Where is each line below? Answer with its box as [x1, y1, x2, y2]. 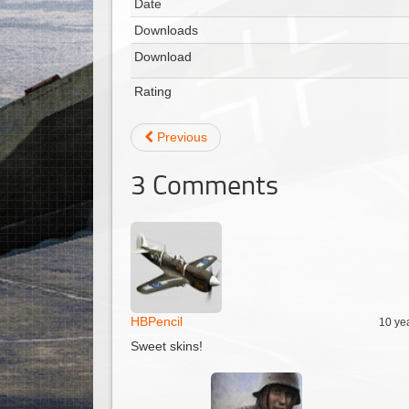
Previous [153, 130, 207, 144]
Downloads [134, 23, 198, 37]
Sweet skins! [131, 339, 203, 353]
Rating [134, 84, 172, 99]
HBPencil [131, 314, 183, 329]
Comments [146, 165, 278, 203]
